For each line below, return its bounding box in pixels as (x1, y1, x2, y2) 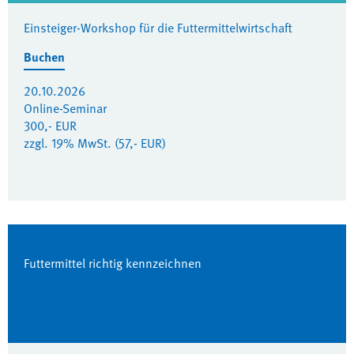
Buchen (24, 47, 65, 66)
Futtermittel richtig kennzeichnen (24, 254, 201, 273)
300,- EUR (24, 116, 77, 135)
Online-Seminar (24, 99, 107, 118)
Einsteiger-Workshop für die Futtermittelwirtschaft (24, 18, 292, 37)
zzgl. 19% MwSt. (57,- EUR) (24, 134, 166, 153)
